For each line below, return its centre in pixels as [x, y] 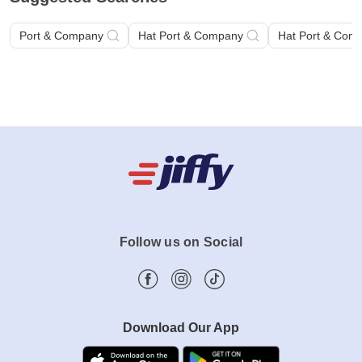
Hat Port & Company [191, 36]
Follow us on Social [181, 242]
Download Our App [181, 328]
